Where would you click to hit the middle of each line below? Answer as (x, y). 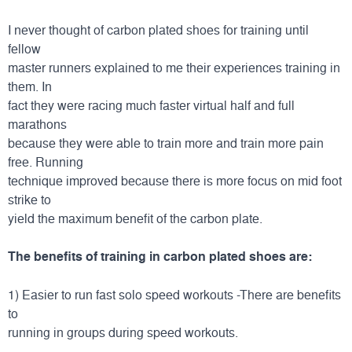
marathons (37, 124)
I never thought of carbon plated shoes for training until (158, 29)
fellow (24, 48)
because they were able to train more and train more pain (166, 143)
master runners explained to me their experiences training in (174, 67)
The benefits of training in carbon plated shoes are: (160, 256)
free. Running (46, 161)
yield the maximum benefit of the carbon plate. (135, 218)
